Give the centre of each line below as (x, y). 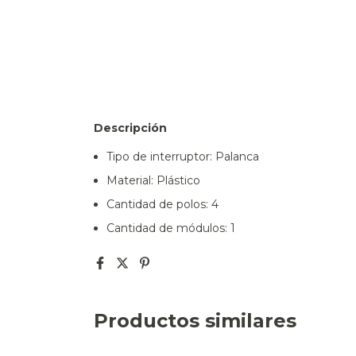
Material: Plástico (153, 181)
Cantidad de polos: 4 (163, 205)
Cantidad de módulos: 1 (171, 228)
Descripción (130, 128)
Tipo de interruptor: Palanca (183, 157)
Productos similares (195, 321)
